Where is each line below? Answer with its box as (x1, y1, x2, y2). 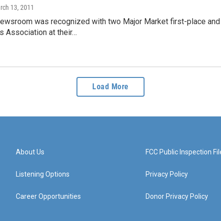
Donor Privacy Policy (146, 192, 209, 201)
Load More (92, 82, 129, 92)
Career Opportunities (16, 192, 81, 201)
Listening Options (16, 170, 70, 179)
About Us (16, 148, 44, 156)
